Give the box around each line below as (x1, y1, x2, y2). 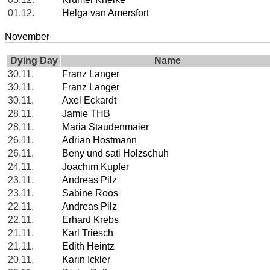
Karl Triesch (62, 228, 113, 239)
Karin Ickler (62, 254, 110, 265)
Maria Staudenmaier (62, 122, 149, 133)
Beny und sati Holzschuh (62, 148, 169, 159)
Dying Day (10, 55, 58, 66)
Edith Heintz (62, 241, 115, 252)
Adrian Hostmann (62, 135, 137, 146)
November (5, 31, 49, 42)
